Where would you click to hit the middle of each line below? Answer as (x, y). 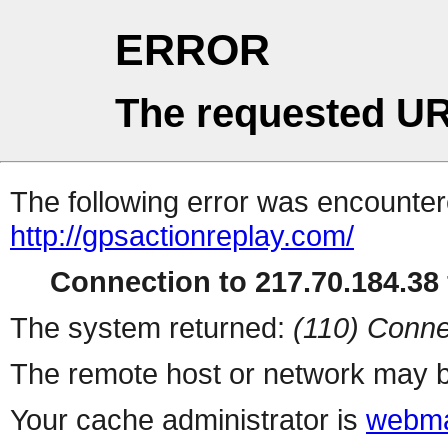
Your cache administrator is (188, 420)
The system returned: (151, 328)
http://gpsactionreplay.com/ (182, 236)
